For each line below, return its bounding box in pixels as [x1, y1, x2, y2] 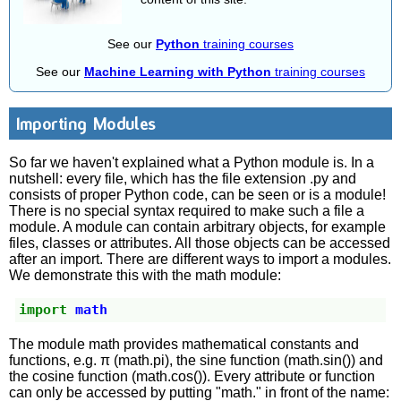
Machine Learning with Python [84, 64, 271, 79]
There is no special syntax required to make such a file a [9, 202, 365, 218]
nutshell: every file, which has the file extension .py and [9, 170, 357, 186]
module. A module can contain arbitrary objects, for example [9, 218, 387, 235]
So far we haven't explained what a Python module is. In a [9, 154, 375, 170]
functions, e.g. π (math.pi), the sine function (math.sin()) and [9, 352, 384, 368]
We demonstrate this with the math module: [9, 267, 282, 283]
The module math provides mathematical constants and [9, 336, 360, 352]
